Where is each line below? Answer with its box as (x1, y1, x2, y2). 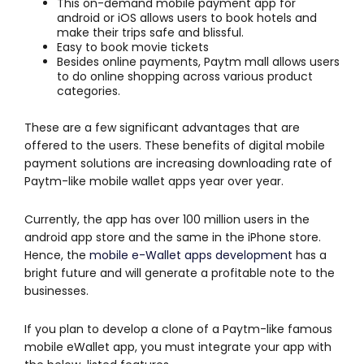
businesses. (24, 282, 89, 299)
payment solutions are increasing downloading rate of (24, 154, 332, 171)
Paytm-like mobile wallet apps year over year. (24, 172, 284, 189)
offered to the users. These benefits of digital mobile (24, 136, 325, 154)
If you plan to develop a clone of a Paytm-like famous (24, 320, 332, 337)
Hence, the (24, 246, 89, 263)
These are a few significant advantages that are (24, 119, 300, 136)
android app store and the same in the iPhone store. (24, 228, 321, 245)
